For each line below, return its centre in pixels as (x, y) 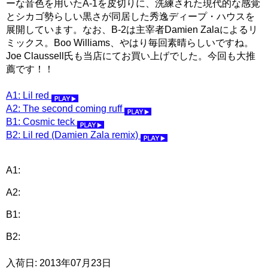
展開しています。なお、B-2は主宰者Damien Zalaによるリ (132, 29)
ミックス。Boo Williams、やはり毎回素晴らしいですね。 (130, 42)
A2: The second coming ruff (65, 108)
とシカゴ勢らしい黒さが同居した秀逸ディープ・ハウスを (130, 16)
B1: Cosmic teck (42, 121)
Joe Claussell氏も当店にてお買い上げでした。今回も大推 (131, 56)
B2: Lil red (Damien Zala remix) (73, 135)
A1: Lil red (29, 95)
